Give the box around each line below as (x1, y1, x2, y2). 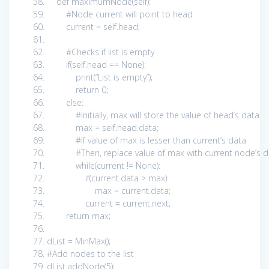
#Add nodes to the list (47, 247, 139, 259)
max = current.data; (47, 184, 171, 196)
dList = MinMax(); (47, 235, 110, 247)
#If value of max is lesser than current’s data (76, 134, 251, 146)
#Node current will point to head (66, 8, 198, 20)
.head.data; (115, 121, 159, 133)
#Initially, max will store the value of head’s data (76, 109, 264, 121)
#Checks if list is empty (66, 46, 159, 58)
